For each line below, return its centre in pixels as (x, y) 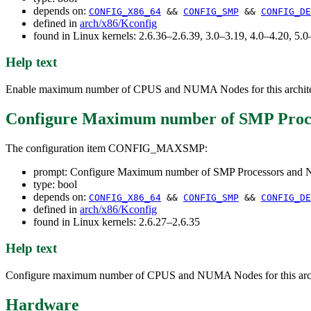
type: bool (55, 184)
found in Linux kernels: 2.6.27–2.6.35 (117, 221)
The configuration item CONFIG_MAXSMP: (107, 148)
